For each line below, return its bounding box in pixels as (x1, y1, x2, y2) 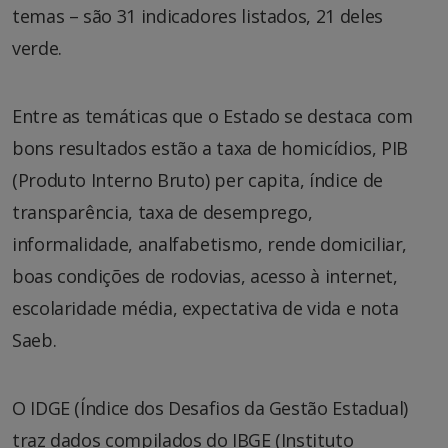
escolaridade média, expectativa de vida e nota (12, 295, 399, 320)
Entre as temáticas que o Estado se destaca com (12, 103, 413, 128)
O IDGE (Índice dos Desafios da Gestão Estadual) (12, 395, 409, 420)
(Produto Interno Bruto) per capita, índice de (12, 167, 383, 192)
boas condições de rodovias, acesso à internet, (12, 263, 398, 288)
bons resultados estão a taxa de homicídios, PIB (12, 135, 409, 160)
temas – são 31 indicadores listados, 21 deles (12, 3, 383, 28)
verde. (12, 35, 62, 60)
